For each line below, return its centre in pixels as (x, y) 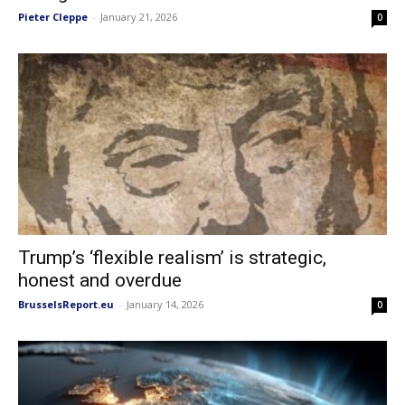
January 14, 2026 (165, 305)
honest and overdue (100, 281)
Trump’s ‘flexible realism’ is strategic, (172, 258)
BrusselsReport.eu (66, 305)
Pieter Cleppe (53, 16)
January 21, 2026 (139, 16)
